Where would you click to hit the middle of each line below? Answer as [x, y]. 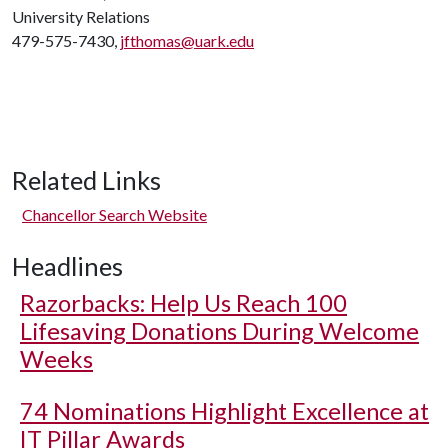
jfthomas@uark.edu [187, 40]
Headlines [67, 266]
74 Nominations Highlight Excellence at [224, 411]
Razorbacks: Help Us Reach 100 [183, 303]
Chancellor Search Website [114, 214]
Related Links [86, 180]
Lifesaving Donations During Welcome [219, 331]
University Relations [81, 16]
